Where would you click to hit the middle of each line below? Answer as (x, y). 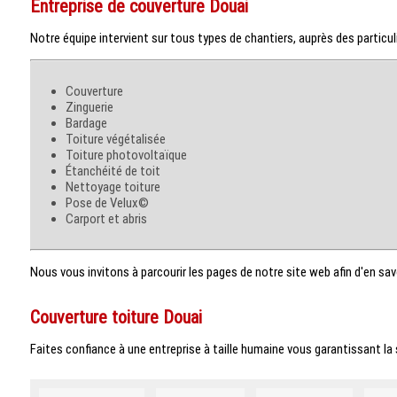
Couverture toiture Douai (116, 317)
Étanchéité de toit (116, 171)
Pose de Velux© (110, 202)
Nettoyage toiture (117, 187)
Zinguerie (93, 107)
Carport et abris (110, 218)
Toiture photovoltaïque (129, 155)
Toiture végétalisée (119, 139)
